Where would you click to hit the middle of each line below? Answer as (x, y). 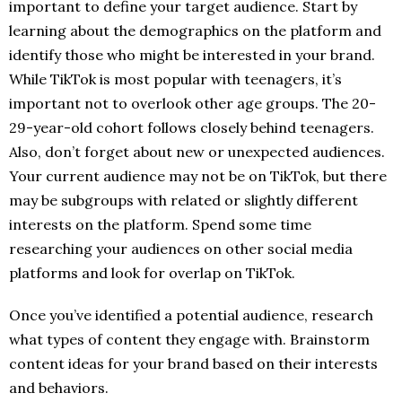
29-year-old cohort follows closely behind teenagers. (192, 128)
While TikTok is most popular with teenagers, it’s (175, 79)
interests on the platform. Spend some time (160, 225)
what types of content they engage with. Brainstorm (189, 340)
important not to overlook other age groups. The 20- (192, 104)
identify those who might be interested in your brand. (192, 55)
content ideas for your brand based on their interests (193, 364)
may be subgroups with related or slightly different (184, 201)
